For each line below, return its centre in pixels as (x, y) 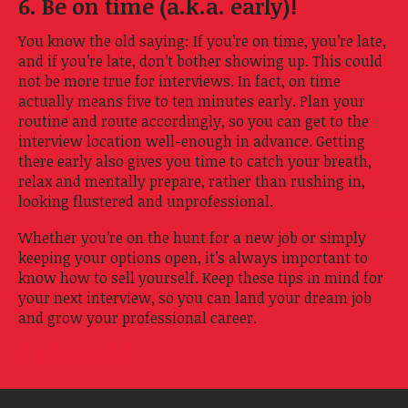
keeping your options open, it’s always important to (193, 257)
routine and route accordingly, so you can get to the (194, 121)
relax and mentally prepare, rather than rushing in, (192, 181)
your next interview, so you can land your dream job (195, 297)
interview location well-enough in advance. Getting (192, 141)
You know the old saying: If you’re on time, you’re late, (202, 41)
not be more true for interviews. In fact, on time (179, 81)
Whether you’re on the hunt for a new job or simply (192, 237)
